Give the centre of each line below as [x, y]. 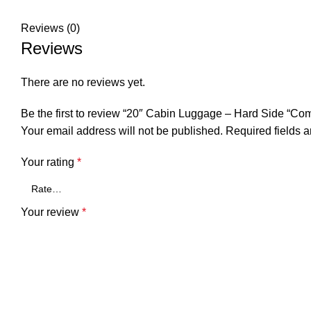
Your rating [49, 162]
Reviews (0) [50, 28]
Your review [51, 212]
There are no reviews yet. [83, 83]
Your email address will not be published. [122, 131]
